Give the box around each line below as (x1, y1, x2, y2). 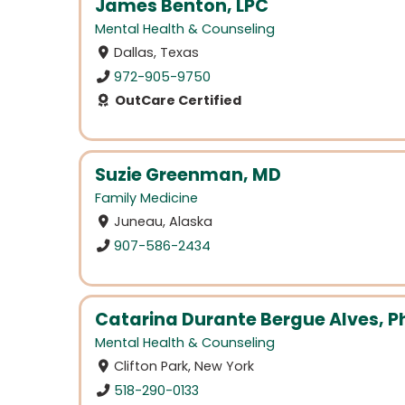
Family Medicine (95, 188, 198, 207)
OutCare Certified (111, 90, 241, 109)
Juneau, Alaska (114, 212, 213, 231)
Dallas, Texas (114, 43, 200, 62)
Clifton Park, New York (114, 357, 255, 376)
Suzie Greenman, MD (95, 162, 281, 187)
